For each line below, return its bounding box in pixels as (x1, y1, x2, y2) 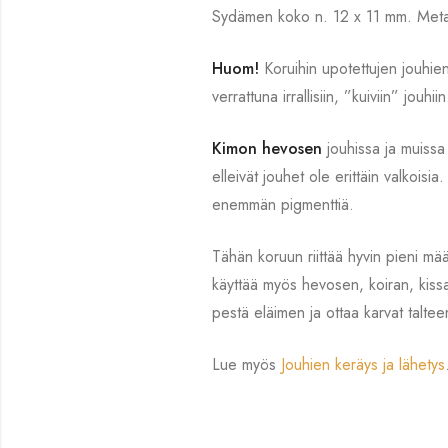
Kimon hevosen (212, 136, 323, 160)
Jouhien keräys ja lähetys (281, 352, 446, 376)
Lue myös (212, 352, 282, 376)
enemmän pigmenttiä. (212, 192, 355, 216)
